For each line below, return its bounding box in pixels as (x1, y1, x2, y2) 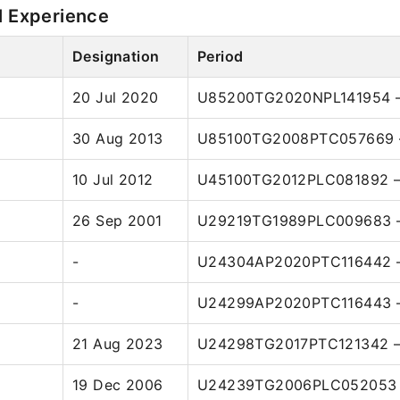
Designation (72, 47, 160, 65)
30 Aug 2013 (72, 129, 163, 147)
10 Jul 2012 (72, 171, 154, 188)
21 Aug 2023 (72, 335, 163, 353)
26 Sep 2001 (72, 212, 162, 229)
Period (197, 47, 244, 65)
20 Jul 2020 (72, 88, 159, 106)
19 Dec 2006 (72, 376, 163, 394)
